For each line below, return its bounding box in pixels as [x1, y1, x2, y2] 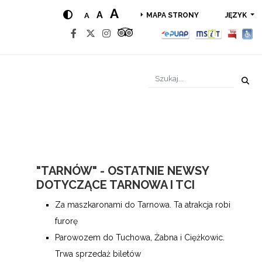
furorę [55, 216, 78, 226]
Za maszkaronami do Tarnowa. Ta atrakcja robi [55, 200, 230, 209]
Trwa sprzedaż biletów [55, 249, 141, 258]
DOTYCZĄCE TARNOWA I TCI [36, 178, 195, 192]
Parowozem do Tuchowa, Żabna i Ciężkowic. [55, 233, 225, 242]
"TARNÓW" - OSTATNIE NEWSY [36, 164, 209, 178]
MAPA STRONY [146, 11, 199, 20]
